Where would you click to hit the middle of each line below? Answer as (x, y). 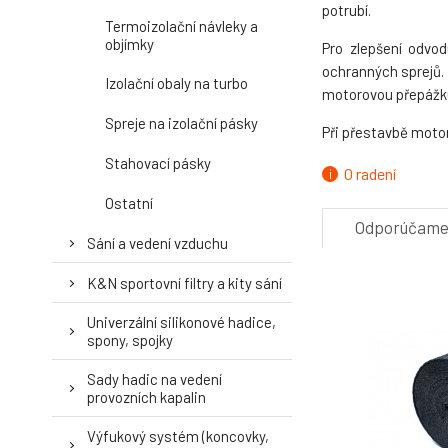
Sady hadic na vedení (154, 379)
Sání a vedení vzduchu (157, 242)
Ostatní (129, 203)
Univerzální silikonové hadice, (181, 322)
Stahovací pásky (158, 163)
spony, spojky (130, 340)
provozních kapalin (146, 397)
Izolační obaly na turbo (176, 83)
